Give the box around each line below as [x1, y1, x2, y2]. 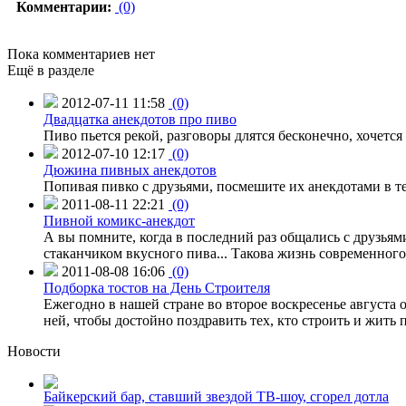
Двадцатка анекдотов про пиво [43, 111, 237, 127]
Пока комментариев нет [7, 45, 155, 62]
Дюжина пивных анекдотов [43, 161, 217, 178]
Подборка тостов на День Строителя [43, 279, 270, 295]
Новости [7, 343, 61, 359]
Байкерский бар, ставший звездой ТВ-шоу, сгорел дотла [43, 388, 389, 404]
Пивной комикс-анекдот [43, 212, 195, 228]
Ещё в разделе [7, 62, 94, 78]
